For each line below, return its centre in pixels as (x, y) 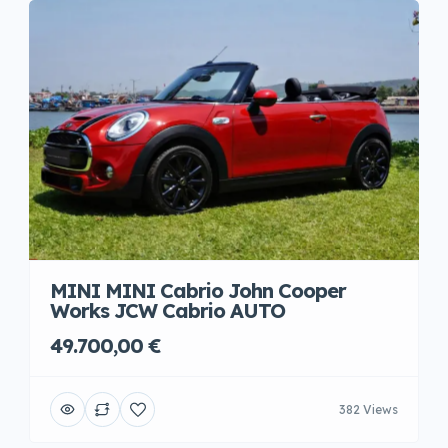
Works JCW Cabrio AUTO (167, 310)
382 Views (368, 409)
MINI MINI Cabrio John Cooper (198, 290)
